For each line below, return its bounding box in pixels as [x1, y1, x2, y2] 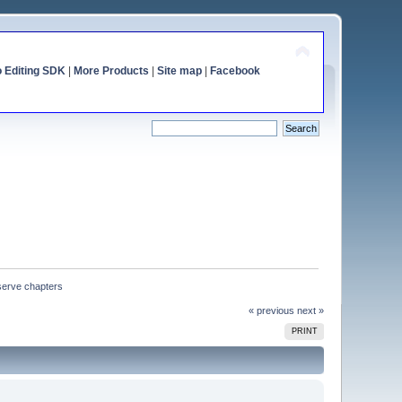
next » [296, 304, 324, 316]
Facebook [209, 65, 260, 77]
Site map [156, 65, 202, 77]
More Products [73, 65, 149, 77]
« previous [248, 304, 294, 316]
